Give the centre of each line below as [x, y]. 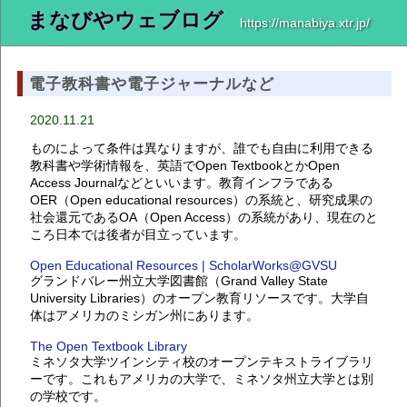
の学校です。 [69, 396]
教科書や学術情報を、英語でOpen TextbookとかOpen [185, 165]
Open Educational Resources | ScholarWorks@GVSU [184, 265]
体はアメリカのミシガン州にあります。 [145, 315]
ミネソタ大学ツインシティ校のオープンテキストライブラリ [202, 361]
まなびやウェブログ [125, 20]
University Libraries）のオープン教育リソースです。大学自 [200, 298]
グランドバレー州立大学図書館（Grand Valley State [179, 280]
